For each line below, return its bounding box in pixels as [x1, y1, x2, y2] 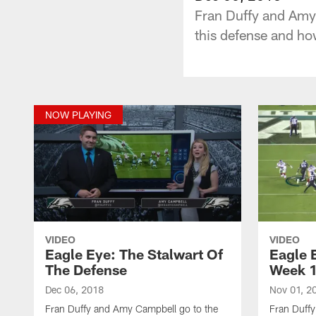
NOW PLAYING [45, 108, 111, 121]
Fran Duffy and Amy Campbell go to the [45, 302, 218, 315]
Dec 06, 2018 [45, 283, 104, 296]
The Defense [45, 260, 127, 278]
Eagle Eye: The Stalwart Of [45, 245, 223, 262]
